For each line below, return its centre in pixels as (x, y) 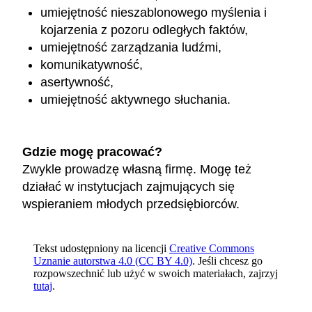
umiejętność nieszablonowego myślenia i (154, 13)
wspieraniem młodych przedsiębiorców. (133, 204)
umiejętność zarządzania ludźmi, (131, 48)
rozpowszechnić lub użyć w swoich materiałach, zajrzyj (156, 273)
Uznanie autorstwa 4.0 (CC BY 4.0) (113, 260)
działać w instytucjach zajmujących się (128, 186)
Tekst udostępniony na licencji (100, 248)
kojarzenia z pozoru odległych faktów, (145, 30)
